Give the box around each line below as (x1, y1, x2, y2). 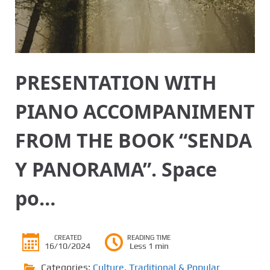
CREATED (54, 233, 81, 241)
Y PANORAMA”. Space (15, 155, 217, 182)
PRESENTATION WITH (15, 69, 216, 95)
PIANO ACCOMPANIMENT (15, 98, 255, 124)
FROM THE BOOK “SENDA (15, 127, 252, 153)
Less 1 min (129, 240, 169, 251)
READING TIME (127, 233, 171, 241)
